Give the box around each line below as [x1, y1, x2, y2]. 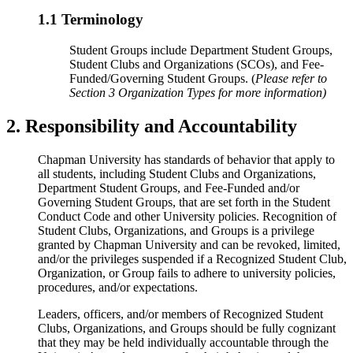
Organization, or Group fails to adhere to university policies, [38, 266, 336, 280]
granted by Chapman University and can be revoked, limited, [38, 237, 340, 251]
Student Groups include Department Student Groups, [69, 43, 333, 57]
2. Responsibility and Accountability [6, 115, 297, 136]
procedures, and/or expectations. [38, 280, 198, 294]
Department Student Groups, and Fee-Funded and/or [38, 180, 299, 195]
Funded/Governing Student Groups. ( [69, 71, 255, 85]
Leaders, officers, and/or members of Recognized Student [38, 307, 323, 321]
